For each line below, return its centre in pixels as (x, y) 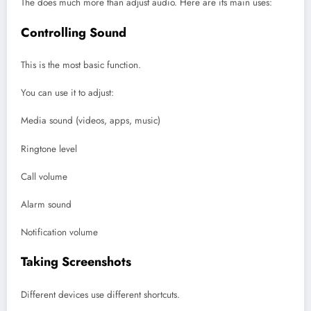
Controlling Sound (74, 32)
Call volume (44, 176)
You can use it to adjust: (67, 93)
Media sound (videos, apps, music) (91, 121)
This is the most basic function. (81, 65)
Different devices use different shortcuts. (100, 294)
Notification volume (59, 233)
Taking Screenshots (76, 262)
